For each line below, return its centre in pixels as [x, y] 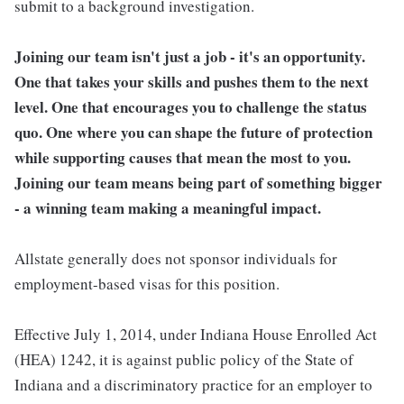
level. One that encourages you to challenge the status [191, 107]
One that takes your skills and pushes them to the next [192, 82]
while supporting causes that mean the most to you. [183, 158]
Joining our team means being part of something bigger [198, 183]
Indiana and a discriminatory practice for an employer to [193, 385]
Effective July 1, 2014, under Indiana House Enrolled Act [196, 335]
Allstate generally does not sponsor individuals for [176, 259]
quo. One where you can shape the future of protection [193, 133]
